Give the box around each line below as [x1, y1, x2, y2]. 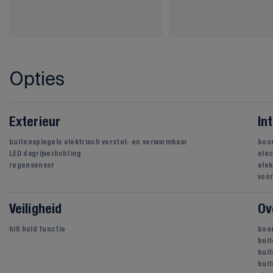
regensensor [9, 162, 55, 169]
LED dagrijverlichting [9, 151, 82, 158]
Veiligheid [9, 204, 62, 216]
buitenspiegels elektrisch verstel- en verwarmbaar [9, 139, 188, 146]
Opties [9, 68, 65, 90]
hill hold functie [9, 226, 66, 233]
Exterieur [9, 116, 60, 129]
